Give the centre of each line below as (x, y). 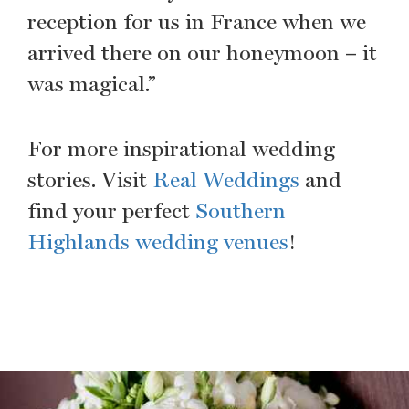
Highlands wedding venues (158, 241)
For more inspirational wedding (181, 148)
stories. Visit (90, 179)
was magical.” (92, 84)
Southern (241, 210)
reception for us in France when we (197, 21)
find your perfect (111, 210)
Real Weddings (226, 179)
